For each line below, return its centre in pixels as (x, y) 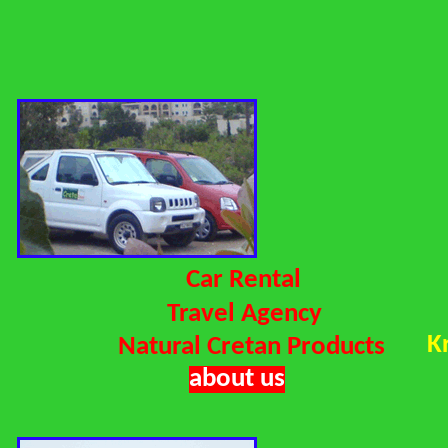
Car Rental (243, 280)
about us (237, 379)
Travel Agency (244, 314)
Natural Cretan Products (251, 347)
